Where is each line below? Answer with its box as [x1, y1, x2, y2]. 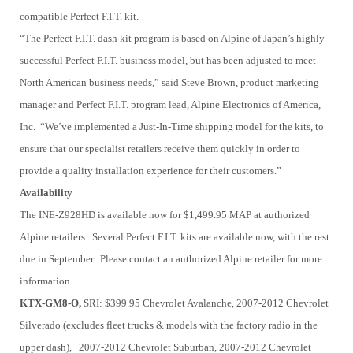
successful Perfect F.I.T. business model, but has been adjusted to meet [20, 54, 316, 67]
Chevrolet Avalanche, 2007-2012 [143, 297, 284, 310]
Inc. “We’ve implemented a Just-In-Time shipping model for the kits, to [20, 121, 324, 133]
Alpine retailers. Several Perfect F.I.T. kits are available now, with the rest [20, 231, 329, 243]
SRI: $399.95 [81, 297, 140, 310]
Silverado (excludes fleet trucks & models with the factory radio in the [20, 319, 318, 332]
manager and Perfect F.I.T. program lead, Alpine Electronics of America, [20, 98, 321, 111]
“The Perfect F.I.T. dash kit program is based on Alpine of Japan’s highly [20, 32, 325, 45]
